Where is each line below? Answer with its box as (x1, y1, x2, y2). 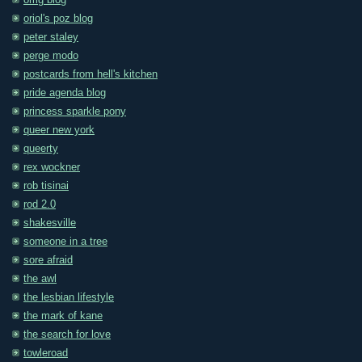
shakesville (23, 217, 76, 229)
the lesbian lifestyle (23, 292, 114, 304)
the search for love (23, 329, 111, 341)
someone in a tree (23, 236, 107, 248)
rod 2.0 (23, 199, 56, 211)
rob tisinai (23, 180, 69, 192)
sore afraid (23, 255, 73, 267)
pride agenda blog (23, 87, 106, 99)
